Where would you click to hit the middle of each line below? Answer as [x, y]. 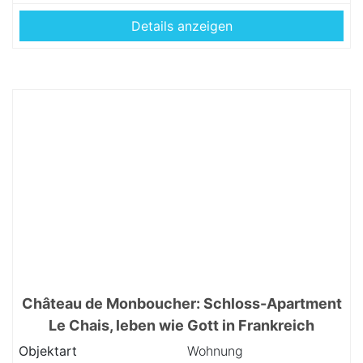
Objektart [48, 351]
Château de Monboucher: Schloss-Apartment [181, 303]
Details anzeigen [181, 26]
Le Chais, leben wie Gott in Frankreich [181, 325]
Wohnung [215, 351]
